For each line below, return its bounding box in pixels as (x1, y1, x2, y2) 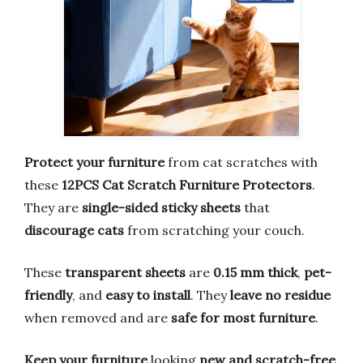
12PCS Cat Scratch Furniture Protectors (62, 177, 312, 194)
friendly (24, 287, 72, 304)
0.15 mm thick (213, 264, 297, 281)
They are (24, 199, 82, 216)
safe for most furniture (171, 310, 315, 327)
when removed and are (24, 310, 171, 327)
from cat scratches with (164, 154, 318, 171)
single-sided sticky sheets (82, 199, 241, 216)
